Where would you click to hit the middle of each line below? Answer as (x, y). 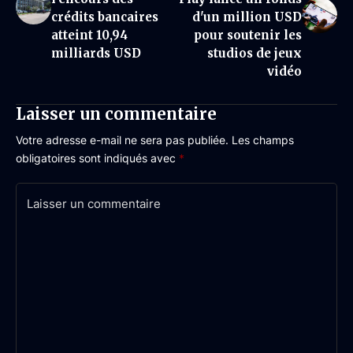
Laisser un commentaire (116, 114)
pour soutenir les (248, 35)
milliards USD (96, 53)
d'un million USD (247, 17)
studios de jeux (255, 53)
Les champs (263, 140)
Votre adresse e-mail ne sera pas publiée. (122, 140)
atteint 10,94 (89, 35)
